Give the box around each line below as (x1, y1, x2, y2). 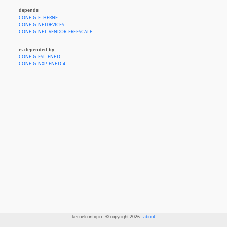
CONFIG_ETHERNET (19, 14, 61, 21)
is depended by (19, 47, 55, 53)
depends (19, 8, 39, 13)
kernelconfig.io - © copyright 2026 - (72, 214, 143, 220)
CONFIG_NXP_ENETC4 (19, 61, 66, 67)
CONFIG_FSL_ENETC (19, 54, 62, 60)
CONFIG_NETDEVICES (19, 21, 65, 28)
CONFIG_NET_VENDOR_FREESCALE (19, 28, 93, 35)
